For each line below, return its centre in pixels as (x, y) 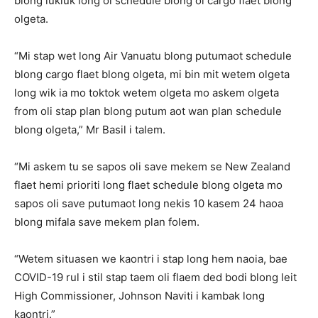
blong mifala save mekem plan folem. (107, 222)
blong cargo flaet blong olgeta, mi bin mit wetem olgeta (152, 75)
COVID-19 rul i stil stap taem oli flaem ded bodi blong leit (155, 278)
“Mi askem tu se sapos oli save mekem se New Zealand (152, 167)
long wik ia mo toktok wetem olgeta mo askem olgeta (147, 93)
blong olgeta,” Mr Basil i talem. (90, 130)
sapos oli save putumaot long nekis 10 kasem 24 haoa (149, 204)
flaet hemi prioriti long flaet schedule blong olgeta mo (148, 185)
